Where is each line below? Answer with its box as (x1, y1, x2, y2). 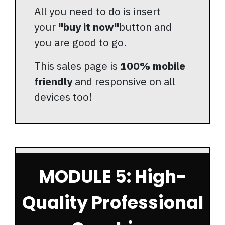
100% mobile (120, 58, 185, 73)
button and (119, 20, 172, 34)
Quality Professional (22, 190, 203, 215)
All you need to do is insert (34, 4, 161, 18)
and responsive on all (75, 74, 175, 88)
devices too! (34, 89, 92, 104)
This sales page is (34, 58, 120, 73)
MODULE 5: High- (39, 164, 186, 189)
